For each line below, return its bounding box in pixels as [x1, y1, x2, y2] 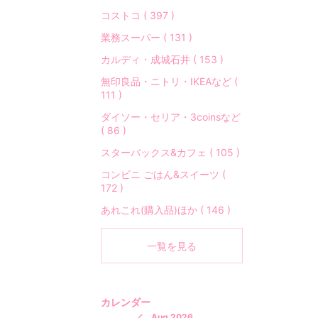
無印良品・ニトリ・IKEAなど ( [101, 75, 238, 87]
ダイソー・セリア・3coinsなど [101, 111, 241, 123]
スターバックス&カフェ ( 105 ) [101, 146, 240, 158]
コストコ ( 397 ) [101, 9, 175, 21]
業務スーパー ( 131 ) [101, 31, 192, 43]
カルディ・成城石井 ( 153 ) [101, 53, 224, 65]
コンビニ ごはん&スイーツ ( [101, 168, 226, 180]
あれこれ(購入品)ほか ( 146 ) [101, 204, 231, 216]
